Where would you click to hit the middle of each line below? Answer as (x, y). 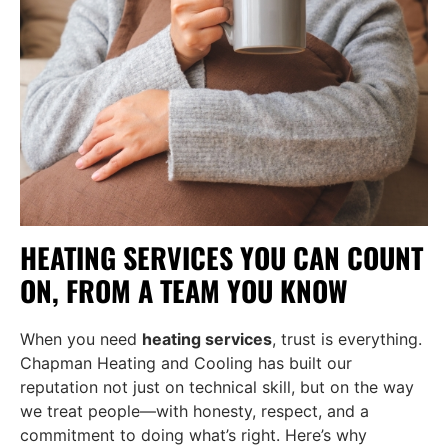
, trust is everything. (347, 338)
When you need (81, 338)
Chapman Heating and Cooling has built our (186, 362)
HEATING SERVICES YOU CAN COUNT (221, 257)
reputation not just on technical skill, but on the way (217, 386)
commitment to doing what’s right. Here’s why (193, 434)
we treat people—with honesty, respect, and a (194, 410)
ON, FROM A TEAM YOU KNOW (184, 290)
